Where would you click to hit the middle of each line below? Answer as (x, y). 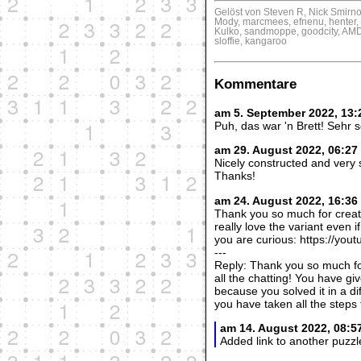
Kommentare (256, 85)
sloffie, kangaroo (251, 41)
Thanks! (235, 176)
